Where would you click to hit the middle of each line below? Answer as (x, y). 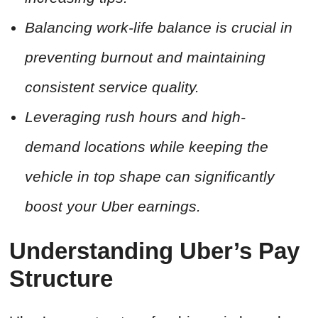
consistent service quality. (112, 87)
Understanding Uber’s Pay (154, 251)
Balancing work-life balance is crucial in (159, 28)
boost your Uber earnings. (113, 207)
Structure (61, 279)
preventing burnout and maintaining (145, 57)
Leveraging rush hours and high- (135, 117)
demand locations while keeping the (147, 147)
